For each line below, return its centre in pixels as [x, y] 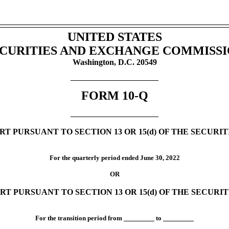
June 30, [153, 158]
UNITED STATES [114, 37]
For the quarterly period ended [95, 158]
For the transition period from [79, 218]
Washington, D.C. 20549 [114, 62]
